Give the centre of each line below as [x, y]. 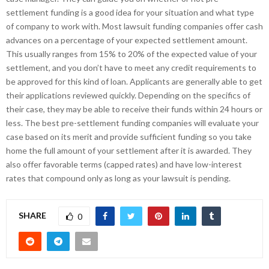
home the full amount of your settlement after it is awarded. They [129, 151]
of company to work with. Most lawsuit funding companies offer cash [134, 26]
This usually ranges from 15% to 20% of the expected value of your [131, 54]
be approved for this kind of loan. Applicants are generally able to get [134, 82]
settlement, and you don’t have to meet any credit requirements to [131, 68]
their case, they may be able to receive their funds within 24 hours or [134, 109]
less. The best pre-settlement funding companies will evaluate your [132, 123]
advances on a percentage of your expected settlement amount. [127, 40]
